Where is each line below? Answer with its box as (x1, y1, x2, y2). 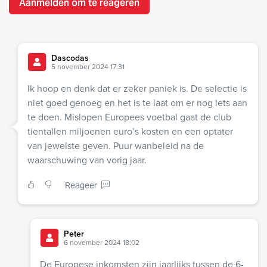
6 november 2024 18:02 (63, 237, 139, 248)
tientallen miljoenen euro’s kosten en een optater (27, 125, 233, 138)
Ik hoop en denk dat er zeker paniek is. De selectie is (27, 82, 247, 95)
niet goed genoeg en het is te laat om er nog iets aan (27, 96, 247, 110)
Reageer (65, 180, 97, 191)
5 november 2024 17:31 (51, 61, 125, 72)
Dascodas (51, 52, 89, 64)
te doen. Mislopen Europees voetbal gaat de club (27, 110, 231, 124)
